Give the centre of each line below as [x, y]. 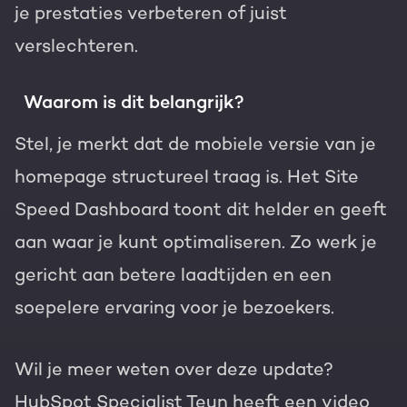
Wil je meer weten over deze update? [174, 369]
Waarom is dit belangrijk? [134, 102]
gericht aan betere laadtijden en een [173, 275]
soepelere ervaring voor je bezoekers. [174, 308]
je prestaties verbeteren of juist [151, 13]
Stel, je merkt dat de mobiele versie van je [195, 144]
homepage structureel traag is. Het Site [187, 177]
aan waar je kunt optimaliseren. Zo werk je [196, 242]
